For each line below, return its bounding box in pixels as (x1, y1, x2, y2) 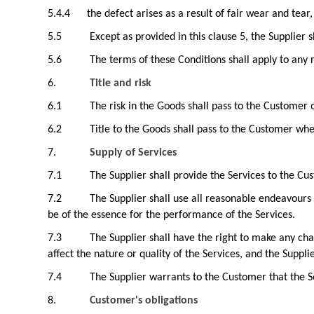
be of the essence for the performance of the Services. (48, 210, 295, 221)
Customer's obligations (90, 295, 198, 306)
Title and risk (90, 78, 151, 89)
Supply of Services (90, 147, 177, 158)
